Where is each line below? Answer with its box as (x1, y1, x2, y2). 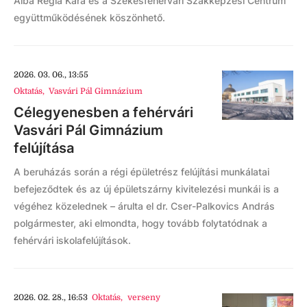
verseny (127, 293, 160, 302)
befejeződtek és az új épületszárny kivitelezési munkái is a (14, 183, 279, 195)
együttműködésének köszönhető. (14, 12, 165, 23)
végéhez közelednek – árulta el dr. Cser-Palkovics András (14, 200, 275, 212)
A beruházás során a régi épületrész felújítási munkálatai (14, 166, 269, 177)
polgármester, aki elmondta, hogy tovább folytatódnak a (14, 217, 267, 229)
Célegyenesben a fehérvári (14, 104, 193, 121)
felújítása (14, 140, 74, 156)
